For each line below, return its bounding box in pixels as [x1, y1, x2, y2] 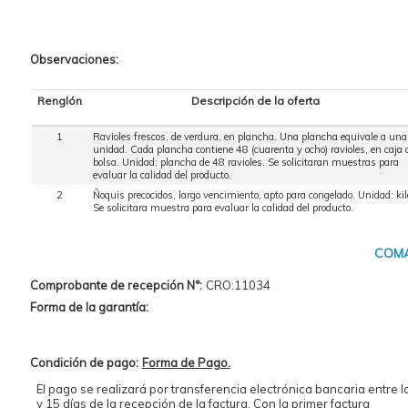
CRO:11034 [205, 278, 270, 293]
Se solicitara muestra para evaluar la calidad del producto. [92, 201, 353, 215]
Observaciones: [29, 52, 118, 67]
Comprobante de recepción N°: [29, 278, 202, 293]
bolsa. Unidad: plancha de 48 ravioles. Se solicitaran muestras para [92, 156, 399, 169]
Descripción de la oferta [191, 94, 320, 108]
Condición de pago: [29, 355, 138, 371]
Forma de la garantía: [29, 300, 148, 315]
